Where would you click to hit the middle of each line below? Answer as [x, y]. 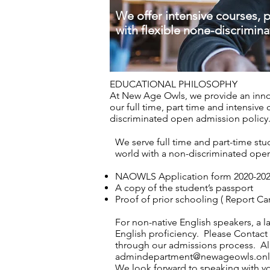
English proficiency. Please [174, 234]
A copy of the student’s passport [184, 188]
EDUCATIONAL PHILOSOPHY [175, 84]
